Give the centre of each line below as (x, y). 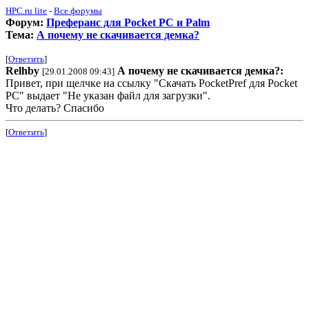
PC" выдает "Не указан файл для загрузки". (108, 96)
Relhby (22, 71)
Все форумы (78, 11)
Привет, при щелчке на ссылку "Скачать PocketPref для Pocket (151, 83)
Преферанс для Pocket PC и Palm (128, 22)
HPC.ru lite (26, 11)
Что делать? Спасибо (55, 108)
